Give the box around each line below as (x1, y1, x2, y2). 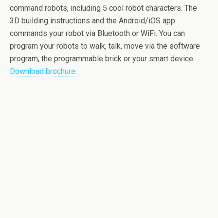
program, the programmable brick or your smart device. (10, 54, 195, 63)
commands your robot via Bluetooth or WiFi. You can (10, 29, 185, 38)
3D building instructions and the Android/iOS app (10, 16, 175, 25)
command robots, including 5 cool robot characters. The (10, 3, 197, 13)
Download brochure (10, 67, 75, 76)
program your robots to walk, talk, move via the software (10, 41, 200, 51)
